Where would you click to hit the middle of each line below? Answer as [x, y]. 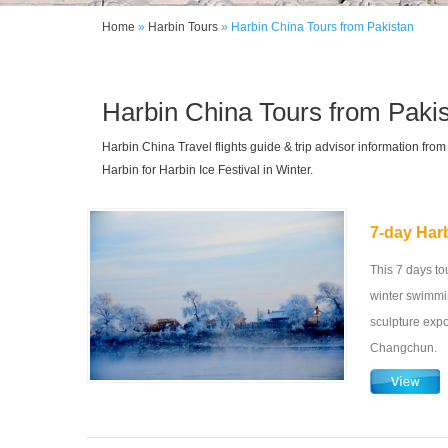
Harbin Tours [183, 27]
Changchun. [404, 348]
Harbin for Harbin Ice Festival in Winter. [207, 170]
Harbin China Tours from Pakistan [322, 27]
